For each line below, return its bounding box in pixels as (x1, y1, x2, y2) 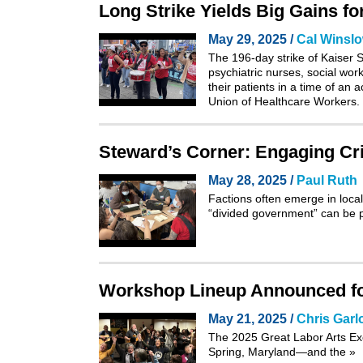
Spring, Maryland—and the (208, 345, 349, 358)
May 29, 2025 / (208, 32, 297, 46)
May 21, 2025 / (208, 312, 297, 326)
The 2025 (208, 331, 261, 344)
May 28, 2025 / (208, 173, 297, 187)
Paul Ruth (297, 173, 357, 187)
